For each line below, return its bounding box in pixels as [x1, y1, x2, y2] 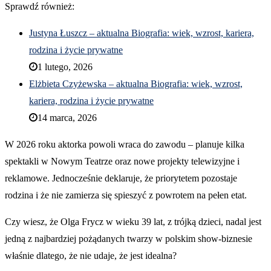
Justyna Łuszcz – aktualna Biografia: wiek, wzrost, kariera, [29, 27, 254, 38]
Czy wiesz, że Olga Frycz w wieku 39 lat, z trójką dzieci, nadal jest [5, 216, 261, 227]
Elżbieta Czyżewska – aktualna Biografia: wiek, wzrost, [29, 78, 243, 89]
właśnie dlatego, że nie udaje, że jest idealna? [5, 250, 177, 261]
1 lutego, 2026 [38, 61, 93, 72]
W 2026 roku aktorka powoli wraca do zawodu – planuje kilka [5, 139, 244, 149]
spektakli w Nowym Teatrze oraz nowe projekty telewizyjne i [5, 155, 240, 166]
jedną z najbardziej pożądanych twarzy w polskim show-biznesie [5, 233, 252, 244]
